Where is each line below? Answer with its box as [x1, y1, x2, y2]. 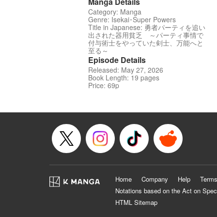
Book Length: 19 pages [88, 73, 159, 83]
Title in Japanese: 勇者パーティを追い [88, 22, 205, 32]
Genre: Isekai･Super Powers [88, 15, 176, 25]
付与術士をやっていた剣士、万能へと [88, 38, 203, 48]
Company [141, 174, 168, 184]
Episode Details [88, 54, 146, 66]
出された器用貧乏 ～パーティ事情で [88, 30, 203, 40]
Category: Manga [88, 7, 141, 17]
